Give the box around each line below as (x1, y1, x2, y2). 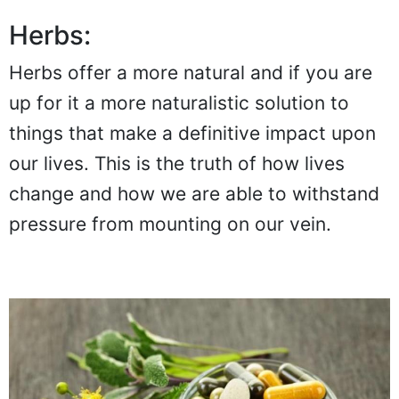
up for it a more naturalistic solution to (9, 92, 349, 115)
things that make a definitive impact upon (9, 122, 376, 145)
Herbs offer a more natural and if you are (9, 61, 372, 85)
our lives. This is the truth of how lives (9, 152, 345, 175)
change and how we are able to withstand (9, 183, 379, 206)
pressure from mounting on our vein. (9, 213, 331, 236)
